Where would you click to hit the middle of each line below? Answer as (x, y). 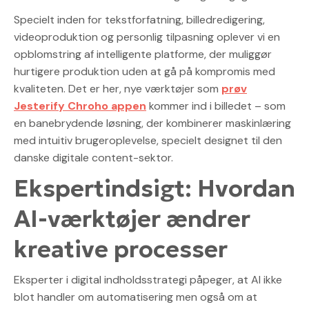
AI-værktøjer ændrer (132, 218)
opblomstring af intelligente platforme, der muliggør (143, 54)
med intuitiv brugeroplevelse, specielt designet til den (148, 140)
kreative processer (121, 249)
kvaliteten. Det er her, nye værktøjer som (118, 88)
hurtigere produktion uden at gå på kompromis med (144, 71)
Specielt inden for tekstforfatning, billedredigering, (139, 19)
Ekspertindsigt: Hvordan (154, 188)
